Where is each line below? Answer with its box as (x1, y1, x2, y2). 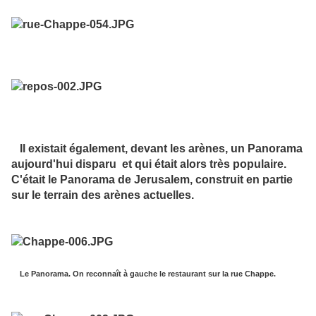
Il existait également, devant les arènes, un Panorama (11, 142, 303, 155)
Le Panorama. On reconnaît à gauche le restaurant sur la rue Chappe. (11, 269, 276, 279)
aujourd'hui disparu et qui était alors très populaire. (11, 158, 286, 171)
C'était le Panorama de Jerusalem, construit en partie (11, 174, 293, 186)
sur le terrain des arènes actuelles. (11, 189, 194, 202)
